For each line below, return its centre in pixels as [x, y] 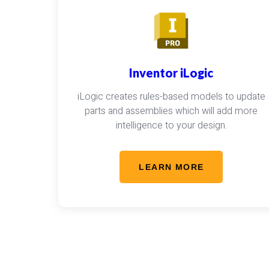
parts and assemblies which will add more [171, 111]
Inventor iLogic [171, 73]
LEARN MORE [171, 167]
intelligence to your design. [171, 125]
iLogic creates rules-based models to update [171, 97]
